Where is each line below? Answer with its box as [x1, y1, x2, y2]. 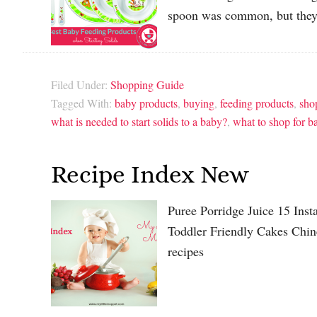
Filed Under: [51, 76, 110, 92]
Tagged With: [51, 95, 115, 110]
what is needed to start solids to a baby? [51, 113, 227, 129]
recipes [168, 243, 204, 260]
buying [183, 95, 214, 110]
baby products [115, 95, 178, 110]
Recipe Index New [51, 160, 249, 189]
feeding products [220, 95, 294, 110]
